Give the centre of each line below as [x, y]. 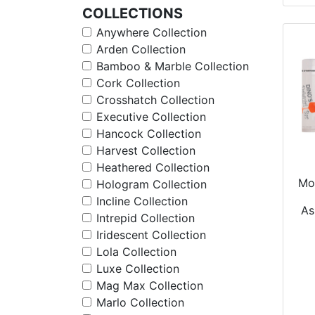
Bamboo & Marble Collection [173, 66]
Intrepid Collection [146, 218]
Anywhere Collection [152, 32]
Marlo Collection [140, 302]
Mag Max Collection [150, 285]
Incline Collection [142, 201]
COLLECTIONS [133, 13]
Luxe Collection [138, 269]
